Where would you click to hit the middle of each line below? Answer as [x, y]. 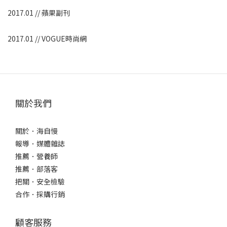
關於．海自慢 [36, 131]
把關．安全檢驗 [40, 182]
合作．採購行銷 [40, 194]
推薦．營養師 [36, 156]
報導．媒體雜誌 [40, 144]
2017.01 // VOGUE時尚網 [47, 38]
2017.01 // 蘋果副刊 [39, 12]
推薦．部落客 [36, 169]
